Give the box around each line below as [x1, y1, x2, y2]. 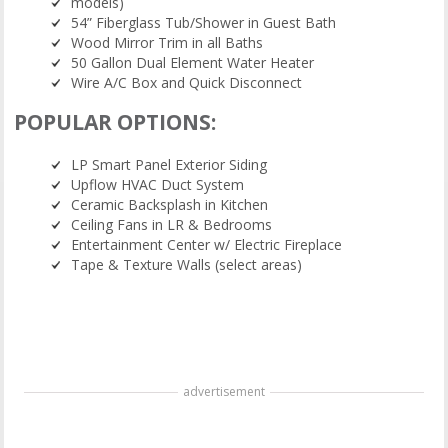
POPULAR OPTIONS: [14, 108, 217, 137]
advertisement [183, 383, 265, 401]
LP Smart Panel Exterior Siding [71, 155, 268, 175]
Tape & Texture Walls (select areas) [71, 255, 303, 275]
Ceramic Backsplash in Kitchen [71, 195, 269, 215]
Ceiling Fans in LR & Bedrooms [71, 215, 273, 235]
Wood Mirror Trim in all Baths [71, 33, 264, 53]
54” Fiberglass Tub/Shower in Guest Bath [71, 13, 337, 33]
